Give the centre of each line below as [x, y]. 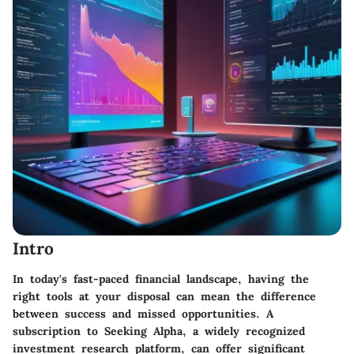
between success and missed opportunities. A [143, 313]
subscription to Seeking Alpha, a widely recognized [159, 331]
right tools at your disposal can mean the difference [164, 296]
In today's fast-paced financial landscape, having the [161, 279]
